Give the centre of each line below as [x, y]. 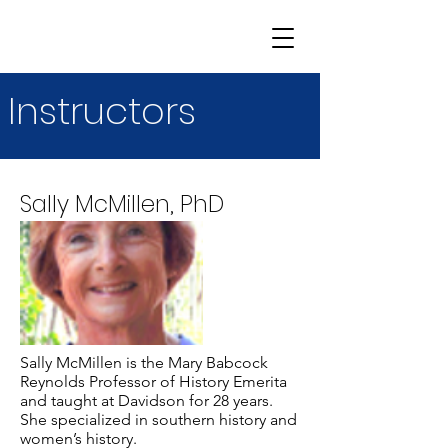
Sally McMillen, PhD [122, 204]
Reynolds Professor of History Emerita [153, 381]
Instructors [102, 111]
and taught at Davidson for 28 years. [146, 400]
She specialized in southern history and [158, 419]
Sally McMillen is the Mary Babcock [144, 362]
